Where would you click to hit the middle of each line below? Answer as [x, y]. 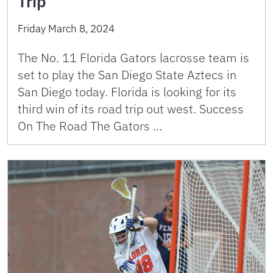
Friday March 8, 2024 [66, 28]
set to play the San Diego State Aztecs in [127, 74]
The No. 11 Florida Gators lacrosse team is [133, 57]
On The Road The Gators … [90, 126]
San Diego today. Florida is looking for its [127, 91]
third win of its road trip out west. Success [131, 108]
